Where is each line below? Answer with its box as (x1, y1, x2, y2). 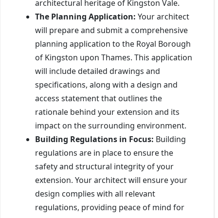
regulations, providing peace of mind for (35, 201, 184, 213)
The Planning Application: (35, 11, 136, 22)
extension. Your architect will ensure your (35, 174, 187, 185)
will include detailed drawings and (35, 65, 160, 76)
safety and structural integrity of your (35, 161, 174, 172)
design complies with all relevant (35, 188, 155, 199)
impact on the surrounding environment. (35, 120, 186, 131)
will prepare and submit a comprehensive (35, 24, 188, 36)
